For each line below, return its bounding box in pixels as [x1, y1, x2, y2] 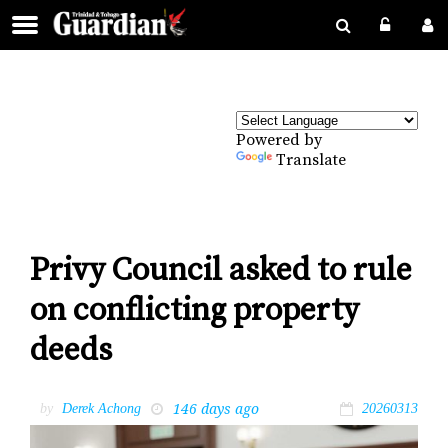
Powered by [236, 130, 322, 150]
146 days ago [173, 398, 259, 418]
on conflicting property [30, 291, 359, 332]
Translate [276, 150, 346, 170]
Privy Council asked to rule [30, 251, 412, 292]
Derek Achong [62, 400, 141, 416]
